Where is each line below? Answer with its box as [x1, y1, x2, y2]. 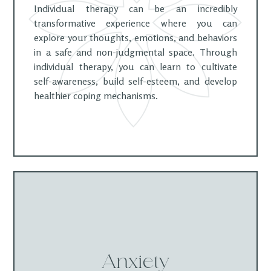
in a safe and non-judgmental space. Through [34, 46, 237, 58]
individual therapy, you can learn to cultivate [34, 60, 237, 73]
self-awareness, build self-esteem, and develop [34, 75, 237, 87]
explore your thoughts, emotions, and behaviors [34, 31, 237, 44]
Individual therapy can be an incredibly [34, 2, 237, 15]
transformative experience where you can [34, 17, 237, 29]
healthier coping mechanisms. [34, 90, 158, 102]
